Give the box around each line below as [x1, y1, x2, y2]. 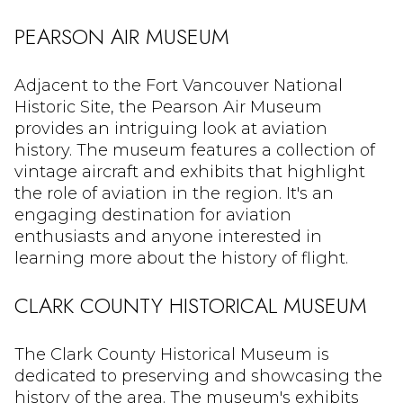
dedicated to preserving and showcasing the [14, 365, 382, 386]
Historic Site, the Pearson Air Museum [14, 96, 322, 117]
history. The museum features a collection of [14, 139, 375, 160]
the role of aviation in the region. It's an [14, 183, 334, 203]
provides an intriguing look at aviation [14, 118, 327, 139]
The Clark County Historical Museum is [14, 344, 329, 364]
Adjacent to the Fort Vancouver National [14, 75, 343, 95]
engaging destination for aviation [14, 204, 291, 225]
